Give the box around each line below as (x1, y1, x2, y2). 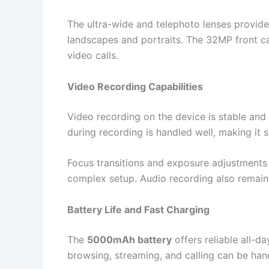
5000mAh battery (87, 233, 172, 246)
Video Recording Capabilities (67, 80, 203, 92)
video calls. (67, 49, 118, 62)
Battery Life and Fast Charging (67, 203, 210, 216)
